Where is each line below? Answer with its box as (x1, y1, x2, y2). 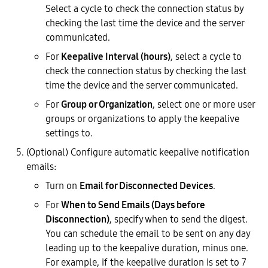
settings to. (45, 126, 93, 139)
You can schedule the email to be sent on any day (45, 226, 250, 240)
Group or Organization (61, 97, 153, 111)
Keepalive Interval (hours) (61, 49, 170, 63)
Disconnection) (45, 212, 109, 226)
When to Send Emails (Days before (61, 197, 205, 211)
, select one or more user (153, 97, 255, 111)
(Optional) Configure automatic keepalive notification (26, 145, 249, 159)
